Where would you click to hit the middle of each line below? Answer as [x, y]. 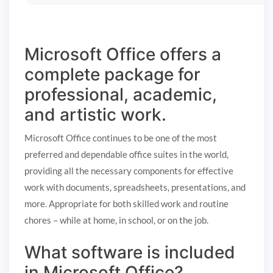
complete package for [112, 75]
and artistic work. [95, 115]
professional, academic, [121, 95]
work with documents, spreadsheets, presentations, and [135, 187]
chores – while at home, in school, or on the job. [116, 220]
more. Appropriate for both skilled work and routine [126, 204]
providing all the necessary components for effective [129, 171]
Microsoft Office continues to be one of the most [121, 138]
